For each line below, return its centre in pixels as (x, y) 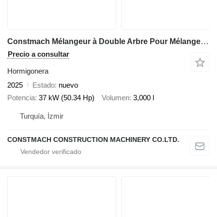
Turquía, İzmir (42, 116)
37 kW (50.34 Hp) (67, 98)
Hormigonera (28, 71)
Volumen (116, 98)
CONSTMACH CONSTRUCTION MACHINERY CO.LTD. (93, 139)
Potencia (21, 98)
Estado (44, 85)
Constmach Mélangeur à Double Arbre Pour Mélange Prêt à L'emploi (205, 41)
